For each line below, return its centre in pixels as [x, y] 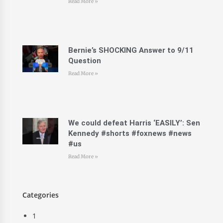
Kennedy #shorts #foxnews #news [130, 133]
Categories [40, 195]
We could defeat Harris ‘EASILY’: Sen [134, 123]
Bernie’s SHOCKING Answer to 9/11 [131, 51]
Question [84, 61]
